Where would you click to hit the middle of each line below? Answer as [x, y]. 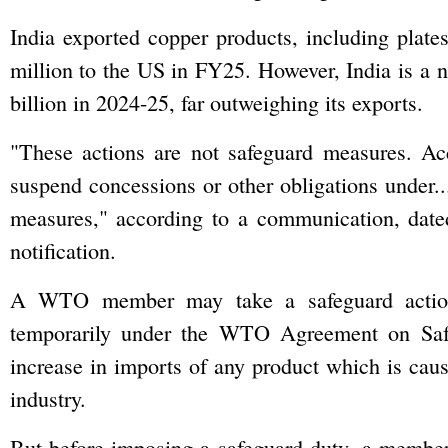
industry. [47, 398]
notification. [62, 250]
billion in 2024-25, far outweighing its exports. [216, 102]
